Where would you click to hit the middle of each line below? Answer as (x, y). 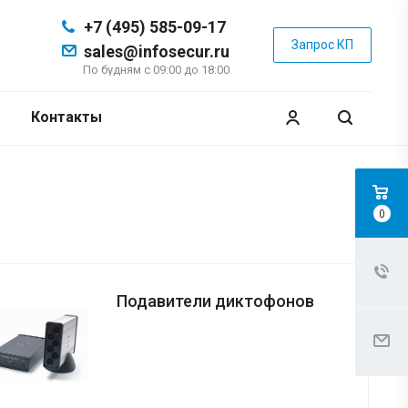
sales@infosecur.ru (157, 51)
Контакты (66, 117)
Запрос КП (322, 45)
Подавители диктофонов (215, 301)
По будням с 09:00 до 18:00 (156, 70)
